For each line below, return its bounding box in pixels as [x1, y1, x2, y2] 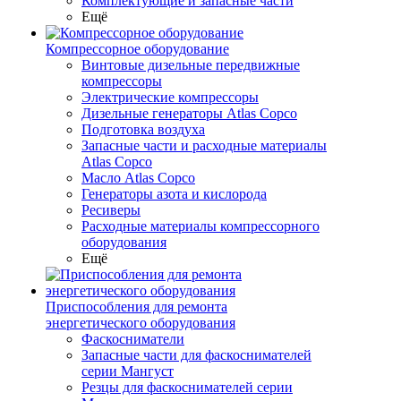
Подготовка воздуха [81, 122, 205, 137]
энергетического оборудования [46, 315, 235, 330]
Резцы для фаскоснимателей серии [81, 380, 293, 395]
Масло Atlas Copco [81, 170, 195, 185]
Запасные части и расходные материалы [81, 138, 327, 153]
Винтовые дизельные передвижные [81, 57, 300, 73]
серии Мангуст [81, 363, 174, 379]
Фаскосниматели [81, 331, 184, 346]
